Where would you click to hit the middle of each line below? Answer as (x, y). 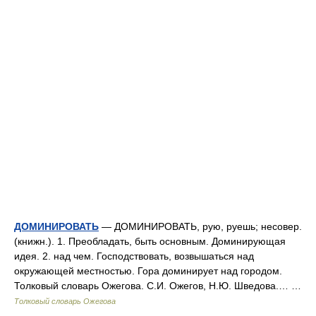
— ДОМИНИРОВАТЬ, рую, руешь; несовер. (200, 226)
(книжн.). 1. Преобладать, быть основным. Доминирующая (150, 241)
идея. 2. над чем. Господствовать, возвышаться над (134, 256)
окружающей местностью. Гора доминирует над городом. (148, 271)
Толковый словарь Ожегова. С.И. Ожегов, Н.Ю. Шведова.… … (160, 286)
